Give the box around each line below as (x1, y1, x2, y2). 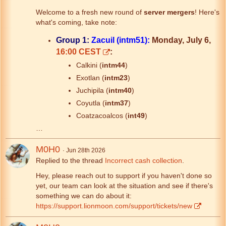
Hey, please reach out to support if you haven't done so (36, 171, 212, 180)
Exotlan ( (76, 73, 104, 82)
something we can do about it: (36, 191, 132, 200)
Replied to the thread (36, 156, 105, 164)
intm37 (105, 98, 128, 107)
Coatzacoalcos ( (76, 111, 128, 120)
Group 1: (56, 35, 91, 44)
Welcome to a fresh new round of (36, 8, 144, 16)
